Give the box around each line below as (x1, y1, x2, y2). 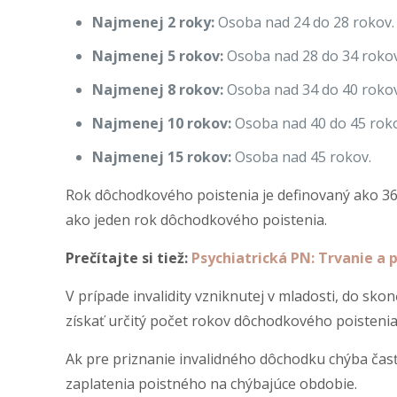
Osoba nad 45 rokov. (231, 147, 372, 167)
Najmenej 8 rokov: (92, 80, 224, 99)
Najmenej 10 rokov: (92, 113, 232, 133)
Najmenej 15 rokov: (92, 147, 232, 167)
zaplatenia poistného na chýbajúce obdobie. (66, 374, 358, 393)
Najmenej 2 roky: (92, 12, 215, 32)
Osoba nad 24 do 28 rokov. (214, 12, 395, 32)
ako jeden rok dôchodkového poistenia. (66, 210, 328, 230)
